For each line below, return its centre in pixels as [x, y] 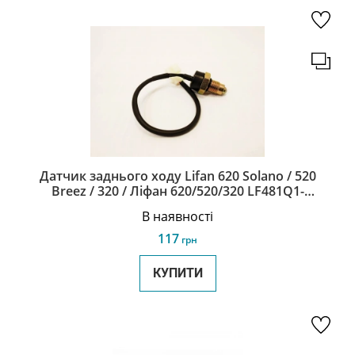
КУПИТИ [177, 273]
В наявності [177, 216]
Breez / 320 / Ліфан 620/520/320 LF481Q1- [177, 191]
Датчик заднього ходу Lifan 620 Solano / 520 [177, 176]
